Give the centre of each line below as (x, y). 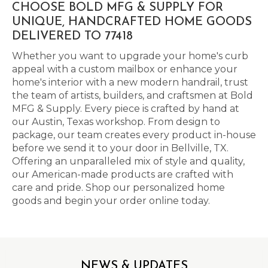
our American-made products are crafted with (123, 174)
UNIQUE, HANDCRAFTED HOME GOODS (132, 22)
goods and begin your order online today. (111, 201)
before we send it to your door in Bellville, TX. (120, 148)
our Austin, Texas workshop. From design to (116, 122)
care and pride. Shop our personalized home (118, 188)
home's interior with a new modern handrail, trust (130, 82)
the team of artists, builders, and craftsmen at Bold (133, 95)
